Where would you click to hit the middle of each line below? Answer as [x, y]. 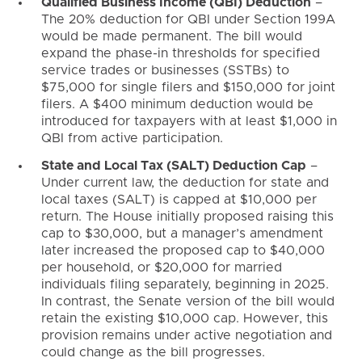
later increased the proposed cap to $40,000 [183, 250]
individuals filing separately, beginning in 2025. [185, 284]
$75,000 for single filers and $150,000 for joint [188, 88]
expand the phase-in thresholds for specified [180, 54]
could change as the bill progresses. [153, 352]
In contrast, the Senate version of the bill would [187, 301]
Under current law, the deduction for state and [185, 182]
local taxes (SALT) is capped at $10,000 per [179, 199]
